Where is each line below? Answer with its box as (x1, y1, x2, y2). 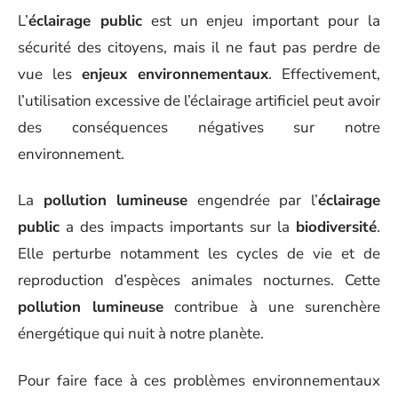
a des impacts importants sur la (60, 217, 296, 237)
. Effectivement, (268, 63, 380, 84)
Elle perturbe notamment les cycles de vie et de (18, 243, 380, 264)
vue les (18, 63, 82, 84)
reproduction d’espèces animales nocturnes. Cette (18, 270, 380, 291)
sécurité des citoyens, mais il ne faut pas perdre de (18, 36, 380, 58)
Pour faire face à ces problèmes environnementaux (18, 370, 380, 391)
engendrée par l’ (187, 190, 319, 211)
